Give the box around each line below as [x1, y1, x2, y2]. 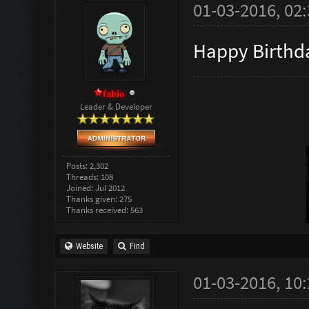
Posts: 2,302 [66, 159, 109, 172]
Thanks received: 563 [66, 203, 143, 216]
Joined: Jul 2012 [66, 181, 126, 194]
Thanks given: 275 [66, 192, 132, 205]
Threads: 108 [66, 170, 114, 183]
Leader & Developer [79, 100, 152, 112]
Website [76, 241, 103, 251]
